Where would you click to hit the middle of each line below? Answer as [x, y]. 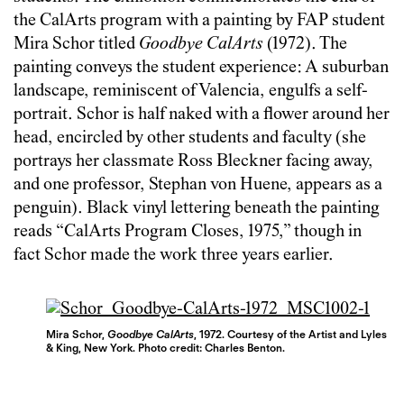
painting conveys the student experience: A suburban [201, 68]
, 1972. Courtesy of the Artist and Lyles [291, 334]
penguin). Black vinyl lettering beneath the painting [197, 208]
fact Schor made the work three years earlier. [174, 255]
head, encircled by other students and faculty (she [190, 138]
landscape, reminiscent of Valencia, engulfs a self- [191, 91]
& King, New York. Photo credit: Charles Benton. [166, 347]
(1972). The [305, 44]
